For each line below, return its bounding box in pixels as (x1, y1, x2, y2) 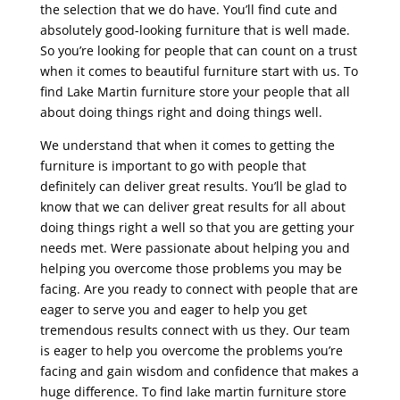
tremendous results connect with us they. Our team (39, 321, 350, 339)
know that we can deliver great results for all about (39, 198, 346, 216)
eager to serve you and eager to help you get (39, 301, 307, 319)
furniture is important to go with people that (39, 157, 306, 175)
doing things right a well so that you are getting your (39, 219, 354, 237)
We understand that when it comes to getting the (39, 137, 335, 154)
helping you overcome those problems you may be (39, 260, 342, 278)
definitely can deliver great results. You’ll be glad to (39, 178, 346, 196)
